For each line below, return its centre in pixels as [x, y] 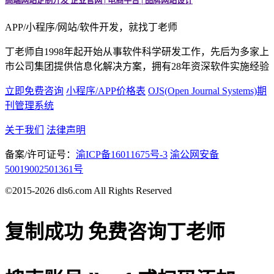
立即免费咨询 [34, 91]
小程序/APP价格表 [106, 91]
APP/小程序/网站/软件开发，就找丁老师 [91, 28]
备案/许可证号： [40, 155]
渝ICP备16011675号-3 [122, 155]
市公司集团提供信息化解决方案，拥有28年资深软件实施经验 [137, 67]
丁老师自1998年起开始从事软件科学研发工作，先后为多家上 [137, 52]
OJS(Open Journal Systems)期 [207, 91]
